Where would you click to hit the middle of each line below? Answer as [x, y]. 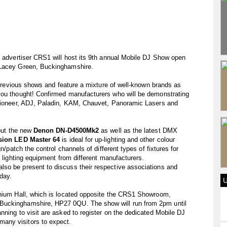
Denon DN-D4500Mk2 [66, 130]
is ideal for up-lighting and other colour [117, 140]
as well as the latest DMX [138, 130]
